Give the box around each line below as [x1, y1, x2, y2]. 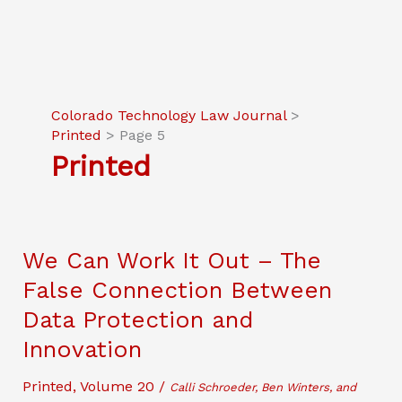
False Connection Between [22, 276, 332, 303]
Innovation [22, 336, 142, 363]
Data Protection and [22, 306, 253, 333]
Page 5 [118, 127, 165, 144]
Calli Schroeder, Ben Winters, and [169, 380, 356, 394]
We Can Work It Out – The [22, 247, 321, 274]
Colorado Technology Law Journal [50, 107, 286, 124]
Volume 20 [79, 378, 154, 395]
